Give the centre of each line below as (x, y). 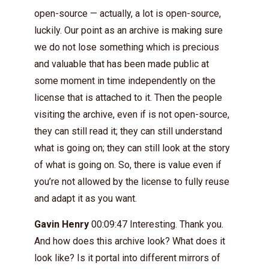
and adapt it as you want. (86, 198)
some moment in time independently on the (125, 80)
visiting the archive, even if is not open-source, (132, 114)
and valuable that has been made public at (122, 64)
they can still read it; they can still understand (128, 131)
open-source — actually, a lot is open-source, (128, 13)
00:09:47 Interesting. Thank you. (156, 224)
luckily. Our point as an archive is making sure (128, 30)
